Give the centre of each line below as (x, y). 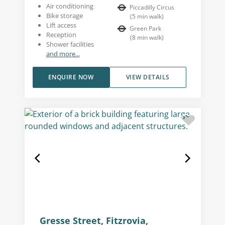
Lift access (61, 25)
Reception (61, 35)
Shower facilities (70, 44)
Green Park (145, 28)
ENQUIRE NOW (71, 77)
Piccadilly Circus (152, 7)
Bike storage (64, 16)
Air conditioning (70, 6)
